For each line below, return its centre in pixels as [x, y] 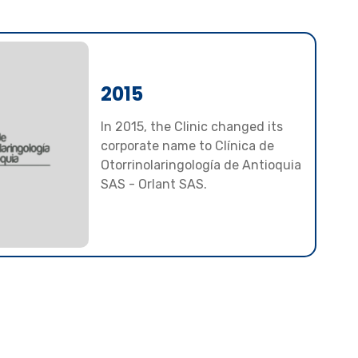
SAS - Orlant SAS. [154, 184]
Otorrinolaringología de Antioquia [201, 165]
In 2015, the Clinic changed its [192, 126]
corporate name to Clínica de [188, 145]
